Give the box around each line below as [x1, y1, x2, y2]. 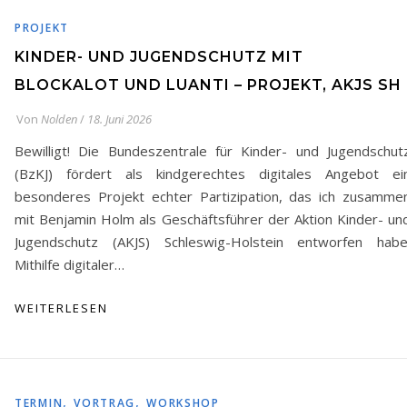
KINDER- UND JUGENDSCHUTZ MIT [15, 48, 303, 65]
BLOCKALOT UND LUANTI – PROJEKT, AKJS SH [15, 76, 402, 94]
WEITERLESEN [15, 300, 108, 316]
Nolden [41, 111, 77, 127]
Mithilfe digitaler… [15, 255, 124, 273]
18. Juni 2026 [87, 111, 152, 127]
